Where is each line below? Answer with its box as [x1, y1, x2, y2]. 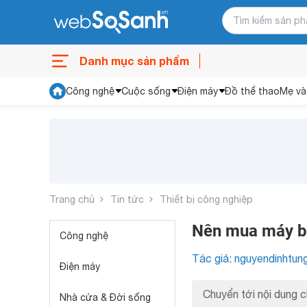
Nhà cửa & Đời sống [60, 292, 151, 303]
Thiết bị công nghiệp [160, 194, 253, 205]
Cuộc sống [121, 86, 171, 97]
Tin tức [110, 193, 144, 205]
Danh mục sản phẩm [79, 54, 189, 67]
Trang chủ [49, 193, 95, 205]
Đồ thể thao [225, 86, 280, 97]
